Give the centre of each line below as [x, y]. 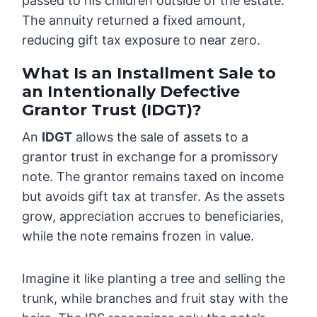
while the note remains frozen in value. [138, 236]
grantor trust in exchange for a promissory [150, 157]
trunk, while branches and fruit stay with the [155, 299]
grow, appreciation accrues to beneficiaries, [153, 217]
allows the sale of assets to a [161, 137]
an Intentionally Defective [131, 92]
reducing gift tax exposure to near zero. [142, 40]
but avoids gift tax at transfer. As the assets [154, 197]
